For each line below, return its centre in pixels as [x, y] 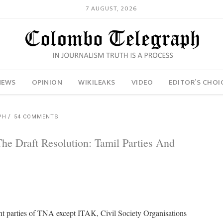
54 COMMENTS [36, 117]
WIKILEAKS [97, 82]
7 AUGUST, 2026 [111, 9]
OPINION [47, 82]
